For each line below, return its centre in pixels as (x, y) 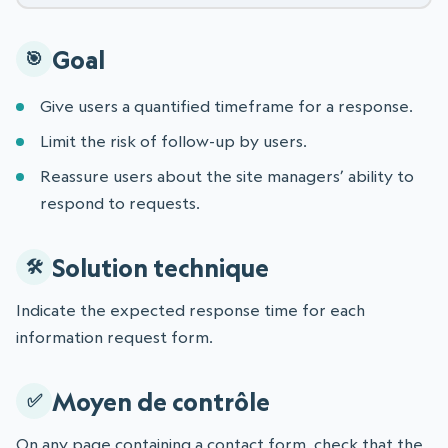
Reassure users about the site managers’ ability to (227, 176)
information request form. (114, 337)
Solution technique (160, 267)
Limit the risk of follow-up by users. (173, 141)
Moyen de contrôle (161, 401)
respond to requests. (120, 203)
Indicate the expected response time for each (190, 310)
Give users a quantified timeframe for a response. (226, 106)
